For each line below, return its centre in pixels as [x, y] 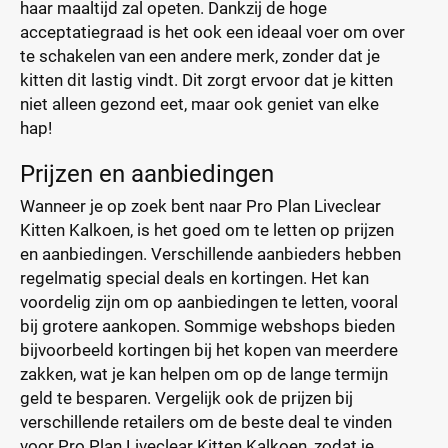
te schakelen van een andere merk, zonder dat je [200, 56]
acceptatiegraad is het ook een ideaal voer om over [212, 32]
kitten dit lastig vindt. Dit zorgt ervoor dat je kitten [206, 80]
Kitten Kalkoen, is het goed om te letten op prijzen [207, 230]
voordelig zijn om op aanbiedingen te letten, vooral [209, 302]
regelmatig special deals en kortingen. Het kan [194, 278]
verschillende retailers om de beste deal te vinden [206, 422]
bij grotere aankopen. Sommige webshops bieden [207, 326]
